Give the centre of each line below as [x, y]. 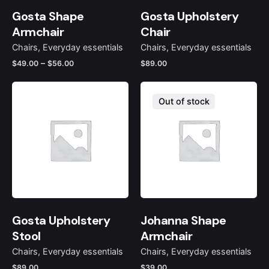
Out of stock [184, 101]
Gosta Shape [48, 16]
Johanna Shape [183, 221]
